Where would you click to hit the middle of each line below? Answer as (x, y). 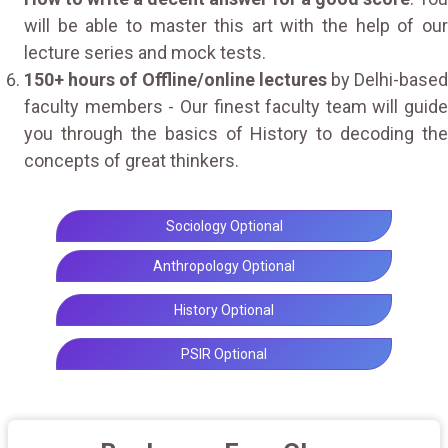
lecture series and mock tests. (145, 52)
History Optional (224, 309)
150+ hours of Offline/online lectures (175, 79)
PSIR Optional (224, 353)
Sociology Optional (224, 225)
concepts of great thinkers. (131, 160)
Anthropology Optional (224, 265)
